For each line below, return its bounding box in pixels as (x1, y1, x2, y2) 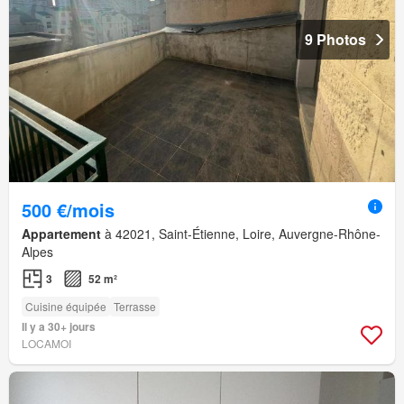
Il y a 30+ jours (22, 317, 96, 335)
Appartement (22, 224, 101, 243)
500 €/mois (22, 196, 115, 223)
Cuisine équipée (25, 298, 106, 314)
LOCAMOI (22, 335, 71, 351)
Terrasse (114, 298, 156, 314)
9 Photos (305, 28, 366, 50)
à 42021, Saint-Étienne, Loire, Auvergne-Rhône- (101, 224, 381, 243)
